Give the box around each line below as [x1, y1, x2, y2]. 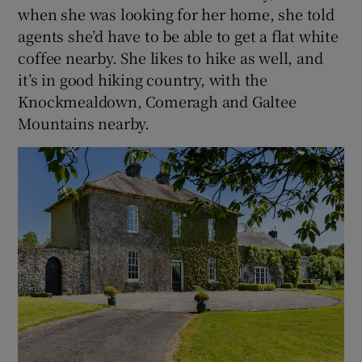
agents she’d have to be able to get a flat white [18, 25, 339, 47]
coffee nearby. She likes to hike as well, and [18, 47, 323, 69]
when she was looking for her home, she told [18, 3, 335, 25]
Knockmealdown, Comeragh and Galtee [18, 90, 297, 112]
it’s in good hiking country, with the [18, 69, 268, 90]
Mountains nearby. [18, 112, 150, 134]
